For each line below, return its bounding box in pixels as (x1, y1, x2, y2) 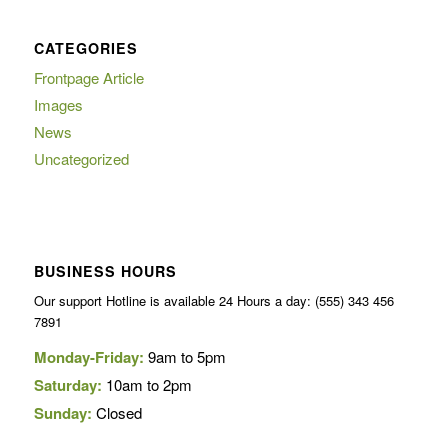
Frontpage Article (33, 66, 144, 88)
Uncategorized (33, 147, 129, 169)
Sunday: (33, 402, 96, 424)
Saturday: (33, 374, 106, 396)
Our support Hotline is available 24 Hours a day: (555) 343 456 (33, 290, 394, 310)
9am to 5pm (147, 346, 226, 367)
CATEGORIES (33, 37, 138, 58)
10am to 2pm (105, 374, 192, 395)
